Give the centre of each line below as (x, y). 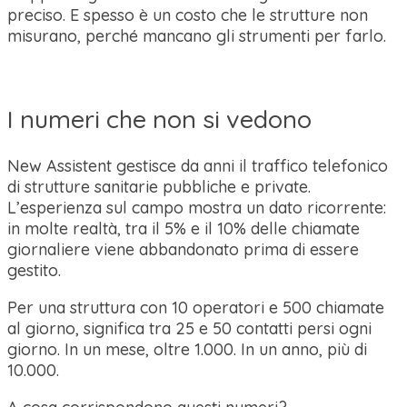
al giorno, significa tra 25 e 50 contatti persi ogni (189, 328)
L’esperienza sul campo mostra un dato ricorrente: (197, 207)
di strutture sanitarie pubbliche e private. (159, 186)
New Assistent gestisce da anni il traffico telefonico (198, 165)
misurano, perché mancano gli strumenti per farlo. (197, 35)
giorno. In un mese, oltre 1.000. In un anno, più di (187, 349)
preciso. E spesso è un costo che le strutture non (188, 15)
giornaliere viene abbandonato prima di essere (183, 249)
